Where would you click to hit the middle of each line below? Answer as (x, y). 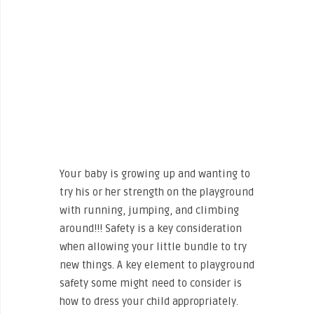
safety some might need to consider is (151, 284)
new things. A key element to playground (157, 265)
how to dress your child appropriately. (149, 302)
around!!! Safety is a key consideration (151, 229)
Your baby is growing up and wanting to (155, 174)
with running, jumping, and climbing (149, 211)
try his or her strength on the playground (157, 192)
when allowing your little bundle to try (153, 247)
